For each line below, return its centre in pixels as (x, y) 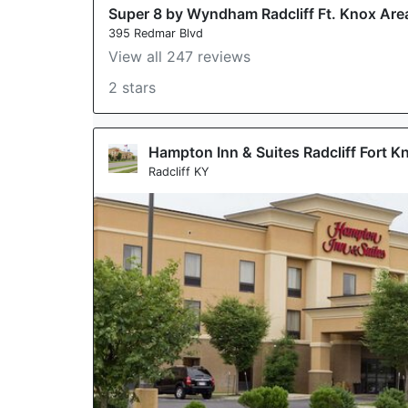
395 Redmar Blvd (156, 33)
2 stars (132, 87)
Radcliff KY (179, 172)
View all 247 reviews (179, 56)
